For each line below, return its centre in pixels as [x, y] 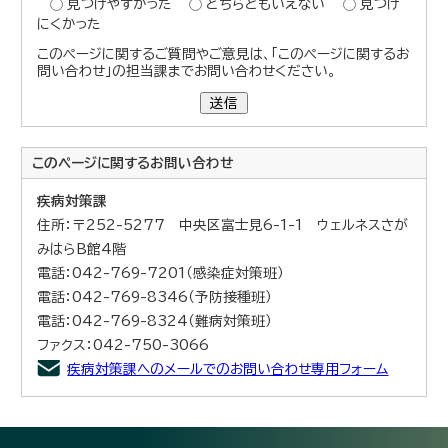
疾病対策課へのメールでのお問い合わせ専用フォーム [228, 368]
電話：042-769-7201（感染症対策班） [161, 272]
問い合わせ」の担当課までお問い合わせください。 [187, 70]
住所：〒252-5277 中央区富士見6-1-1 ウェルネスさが [223, 224]
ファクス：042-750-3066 [123, 344]
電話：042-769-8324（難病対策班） [155, 320]
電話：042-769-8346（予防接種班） [155, 296]
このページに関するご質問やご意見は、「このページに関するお [223, 53]
